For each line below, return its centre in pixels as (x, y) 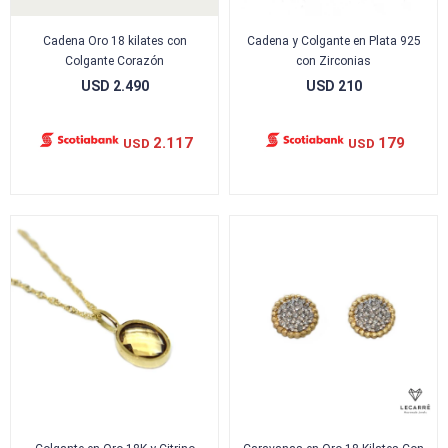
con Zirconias (333, 61)
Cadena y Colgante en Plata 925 (333, 41)
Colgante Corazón (114, 61)
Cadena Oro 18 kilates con (114, 41)
